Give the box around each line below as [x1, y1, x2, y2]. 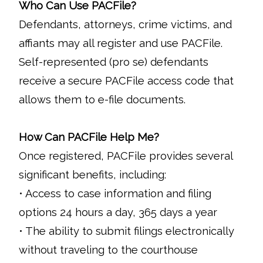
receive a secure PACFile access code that [19, 75, 234, 87]
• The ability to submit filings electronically [19, 225, 234, 237]
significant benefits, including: [19, 168, 166, 181]
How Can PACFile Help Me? [19, 131, 159, 143]
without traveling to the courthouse [19, 244, 198, 256]
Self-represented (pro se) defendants [19, 56, 208, 68]
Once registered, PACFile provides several [19, 150, 232, 162]
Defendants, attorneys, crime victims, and [19, 18, 232, 31]
